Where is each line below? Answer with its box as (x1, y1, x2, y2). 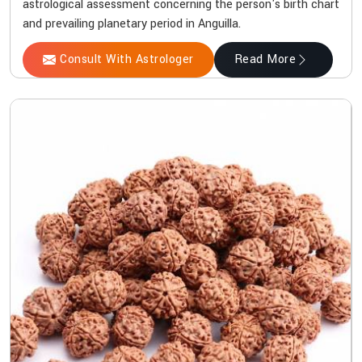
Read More (234, 51, 296, 69)
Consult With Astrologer (60, 51, 194, 69)
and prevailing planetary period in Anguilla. (23, 15, 241, 33)
